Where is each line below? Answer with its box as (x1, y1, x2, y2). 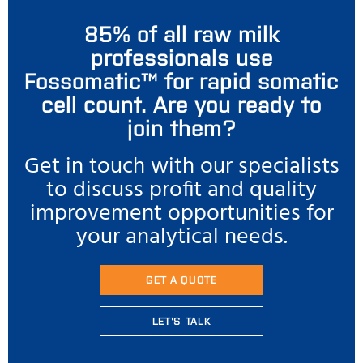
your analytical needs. (75, 219, 288, 255)
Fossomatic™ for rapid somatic (24, 65, 339, 94)
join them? (126, 112, 237, 141)
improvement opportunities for (29, 195, 334, 232)
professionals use (90, 41, 273, 70)
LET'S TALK (152, 314, 211, 327)
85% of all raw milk (83, 18, 280, 47)
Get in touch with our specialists (23, 148, 340, 185)
